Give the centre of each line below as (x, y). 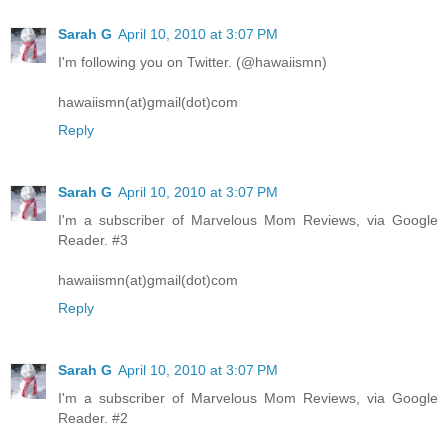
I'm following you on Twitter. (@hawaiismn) (192, 62)
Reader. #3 (93, 240)
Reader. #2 (93, 418)
